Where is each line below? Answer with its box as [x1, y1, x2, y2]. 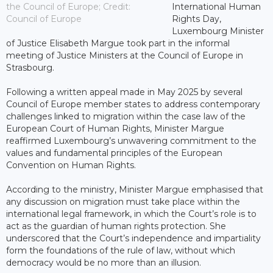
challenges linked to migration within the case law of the [6, 110, 246, 122]
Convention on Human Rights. [6, 159, 136, 171]
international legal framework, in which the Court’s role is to [6, 208, 257, 219]
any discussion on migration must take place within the [6, 196, 240, 207]
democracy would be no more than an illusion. [6, 257, 201, 268]
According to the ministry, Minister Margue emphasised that [6, 183, 263, 195]
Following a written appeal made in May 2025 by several [6, 86, 243, 97]
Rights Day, [171, 13, 221, 24]
